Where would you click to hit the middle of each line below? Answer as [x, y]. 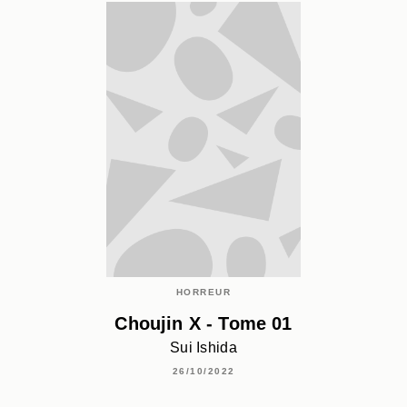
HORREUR [203, 292]
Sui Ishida [203, 348]
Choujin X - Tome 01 [203, 323]
